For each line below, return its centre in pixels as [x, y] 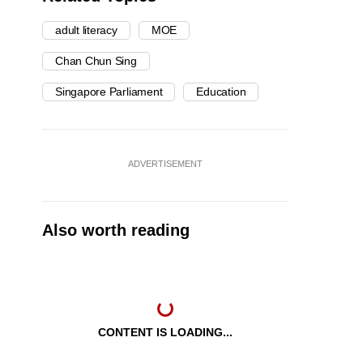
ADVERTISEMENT [165, 164]
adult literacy [86, 30]
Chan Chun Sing [96, 61]
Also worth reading [116, 231]
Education [221, 92]
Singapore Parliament [109, 92]
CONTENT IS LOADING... [165, 333]
